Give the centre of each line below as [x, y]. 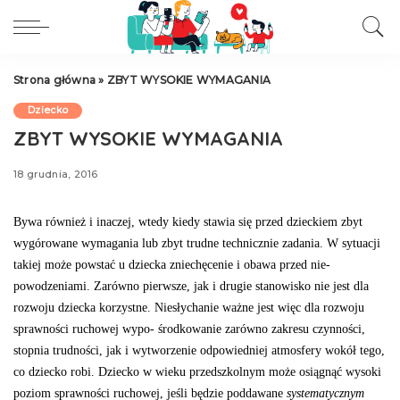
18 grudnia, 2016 [56, 174]
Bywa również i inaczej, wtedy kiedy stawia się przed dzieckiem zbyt [188, 221]
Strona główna [55, 80]
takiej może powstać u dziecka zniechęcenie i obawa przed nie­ [172, 264]
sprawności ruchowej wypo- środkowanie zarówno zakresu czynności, [189, 329]
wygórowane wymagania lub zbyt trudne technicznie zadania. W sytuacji [197, 243]
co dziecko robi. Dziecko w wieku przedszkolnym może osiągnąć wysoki [197, 371]
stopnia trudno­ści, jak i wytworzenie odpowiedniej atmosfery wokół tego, [199, 350]
